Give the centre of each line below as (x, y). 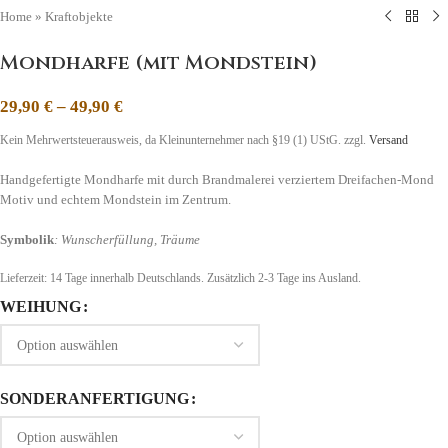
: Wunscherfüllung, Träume (127, 239)
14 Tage (68, 278)
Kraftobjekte (79, 16)
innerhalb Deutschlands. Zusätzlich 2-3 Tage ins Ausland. (224, 278)
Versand (388, 140)
